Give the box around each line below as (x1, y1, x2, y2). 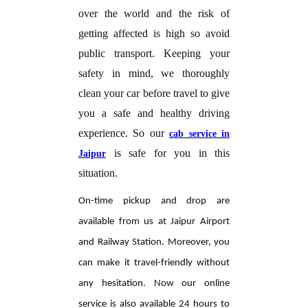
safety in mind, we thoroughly (78, 67, 230, 79)
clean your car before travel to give (78, 87, 230, 99)
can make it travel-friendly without (78, 257, 230, 268)
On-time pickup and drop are (78, 195, 230, 206)
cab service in (169, 128, 230, 139)
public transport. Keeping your (78, 47, 230, 59)
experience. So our (78, 126, 170, 139)
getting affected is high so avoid (78, 27, 230, 39)
